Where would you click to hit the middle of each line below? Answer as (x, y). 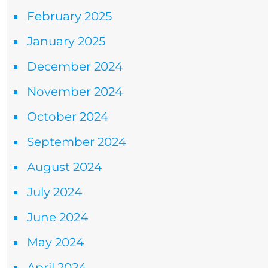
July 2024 (54, 192)
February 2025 (69, 16)
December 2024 (75, 67)
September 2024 (77, 142)
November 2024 (75, 92)
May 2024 (55, 243)
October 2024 (68, 117)
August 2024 (64, 167)
